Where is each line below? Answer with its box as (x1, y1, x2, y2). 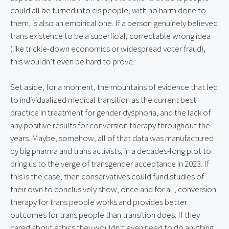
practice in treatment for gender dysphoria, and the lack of (10, 107, 211, 118)
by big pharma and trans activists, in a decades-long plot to (10, 145, 211, 156)
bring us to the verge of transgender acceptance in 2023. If (10, 158, 209, 169)
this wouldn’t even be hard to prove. (10, 55, 134, 67)
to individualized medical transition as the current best (10, 94, 196, 105)
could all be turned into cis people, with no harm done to (10, 4, 206, 16)
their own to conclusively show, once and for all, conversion (10, 184, 216, 195)
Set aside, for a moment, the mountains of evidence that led (10, 81, 218, 93)
